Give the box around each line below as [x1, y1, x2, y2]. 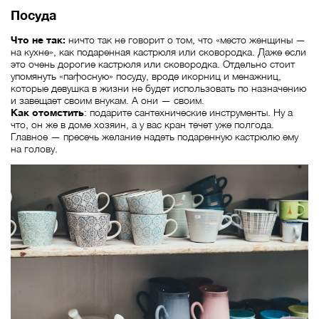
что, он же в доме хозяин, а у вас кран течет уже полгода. [11, 118, 274, 131]
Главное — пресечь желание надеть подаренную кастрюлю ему [11, 130, 298, 143]
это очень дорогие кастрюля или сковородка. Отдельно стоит [11, 58, 295, 70]
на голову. [11, 142, 58, 155]
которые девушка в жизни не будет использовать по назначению [11, 82, 306, 95]
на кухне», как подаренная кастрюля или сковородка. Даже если [11, 46, 306, 58]
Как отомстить [11, 106, 84, 119]
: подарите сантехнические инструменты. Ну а [84, 106, 293, 119]
